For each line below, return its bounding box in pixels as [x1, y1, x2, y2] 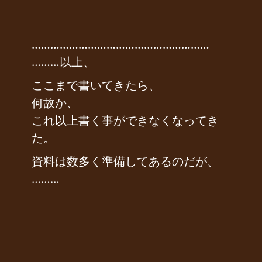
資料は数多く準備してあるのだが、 [32, 153, 219, 170]
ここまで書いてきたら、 [32, 77, 160, 94]
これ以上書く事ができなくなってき [32, 112, 219, 129]
